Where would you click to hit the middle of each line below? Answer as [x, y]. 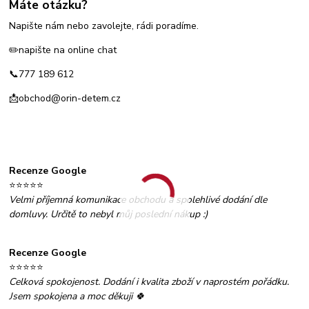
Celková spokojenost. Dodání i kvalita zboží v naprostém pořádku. [149, 282]
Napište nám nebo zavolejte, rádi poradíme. [104, 26]
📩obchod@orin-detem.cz [65, 99]
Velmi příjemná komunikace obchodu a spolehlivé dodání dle [138, 200]
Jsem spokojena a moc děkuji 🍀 [77, 297]
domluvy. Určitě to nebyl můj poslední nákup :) [109, 215]
